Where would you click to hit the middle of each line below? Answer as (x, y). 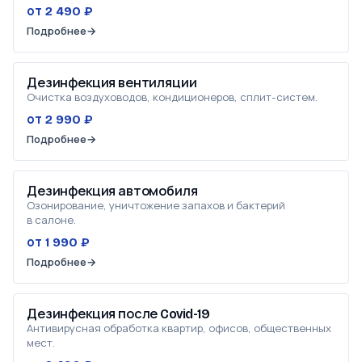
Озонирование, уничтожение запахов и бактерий (156, 205)
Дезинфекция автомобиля (112, 191)
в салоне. (51, 220)
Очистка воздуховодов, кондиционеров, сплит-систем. (172, 97)
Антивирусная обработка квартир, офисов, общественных (179, 328)
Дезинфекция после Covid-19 (118, 314)
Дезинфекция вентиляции (112, 83)
